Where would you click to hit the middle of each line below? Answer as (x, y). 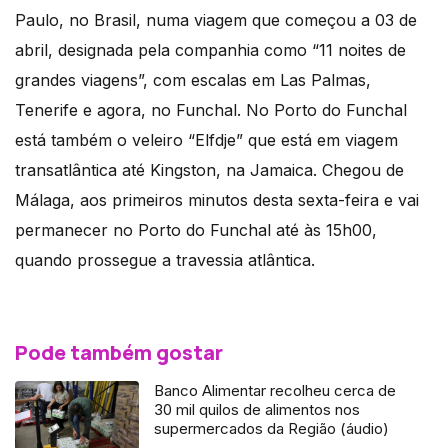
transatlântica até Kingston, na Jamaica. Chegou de (209, 170)
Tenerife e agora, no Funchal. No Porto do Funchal (211, 110)
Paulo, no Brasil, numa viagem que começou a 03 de (216, 20)
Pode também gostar (119, 353)
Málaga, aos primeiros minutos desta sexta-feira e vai (217, 200)
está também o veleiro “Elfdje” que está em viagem (206, 140)
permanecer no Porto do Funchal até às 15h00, (196, 230)
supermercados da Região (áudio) (272, 429)
